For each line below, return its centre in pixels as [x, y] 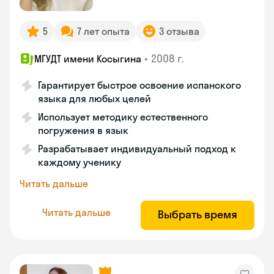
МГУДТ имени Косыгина [88, 59]
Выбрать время [198, 214]
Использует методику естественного [123, 117]
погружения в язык [83, 130]
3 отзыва [179, 31]
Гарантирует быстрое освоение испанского [139, 85]
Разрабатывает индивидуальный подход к [137, 149]
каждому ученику [80, 162]
